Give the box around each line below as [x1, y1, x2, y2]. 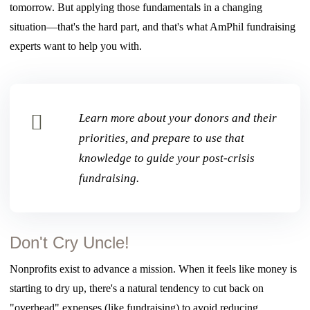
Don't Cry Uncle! [10, 232, 130, 252]
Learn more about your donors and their [79, 111, 277, 125]
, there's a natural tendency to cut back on [84, 282, 264, 294]
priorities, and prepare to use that [79, 131, 245, 145]
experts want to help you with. [10, 39, 143, 52]
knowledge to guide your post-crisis [79, 151, 255, 165]
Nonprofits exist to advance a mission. [10, 262, 179, 275]
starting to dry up [10, 282, 84, 294]
